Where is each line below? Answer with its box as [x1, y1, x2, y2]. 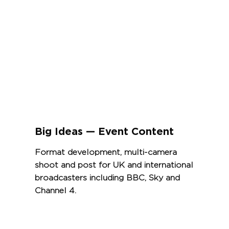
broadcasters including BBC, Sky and [34, 173, 180, 182]
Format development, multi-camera [34, 148, 177, 156]
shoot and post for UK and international [34, 161, 193, 169]
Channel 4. [34, 186, 76, 195]
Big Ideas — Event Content [34, 126, 174, 137]
